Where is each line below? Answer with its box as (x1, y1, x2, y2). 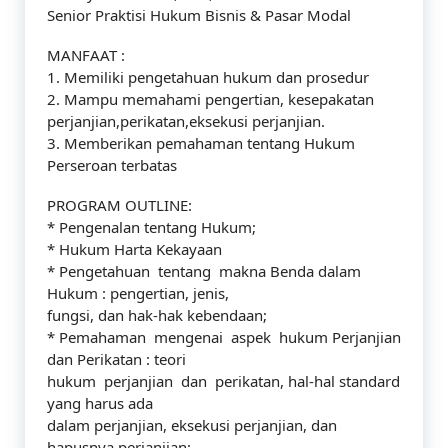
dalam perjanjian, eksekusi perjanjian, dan (47, 415, 337, 435)
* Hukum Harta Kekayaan (47, 239, 222, 259)
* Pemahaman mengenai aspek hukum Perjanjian (47, 327, 401, 347)
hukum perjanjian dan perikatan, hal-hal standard (47, 371, 400, 391)
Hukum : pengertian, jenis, (47, 283, 229, 303)
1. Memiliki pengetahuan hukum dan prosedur (47, 67, 369, 87)
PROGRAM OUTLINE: (47, 195, 192, 215)
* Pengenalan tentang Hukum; (47, 217, 256, 237)
